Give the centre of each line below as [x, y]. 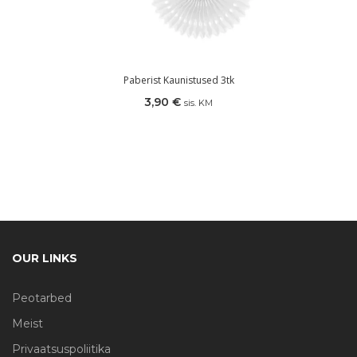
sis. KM [198, 102]
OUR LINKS [45, 258]
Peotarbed [42, 298]
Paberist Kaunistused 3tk [178, 80]
